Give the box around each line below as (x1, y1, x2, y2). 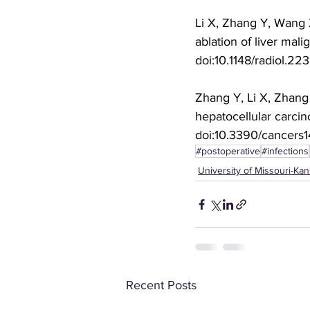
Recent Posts (126, 278, 197, 293)
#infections (262, 145, 309, 157)
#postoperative (196, 145, 260, 157)
